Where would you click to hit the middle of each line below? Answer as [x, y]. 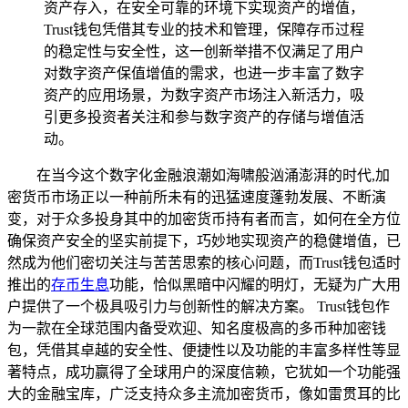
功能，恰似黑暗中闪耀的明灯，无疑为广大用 [255, 284]
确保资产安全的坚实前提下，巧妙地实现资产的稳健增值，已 [204, 240]
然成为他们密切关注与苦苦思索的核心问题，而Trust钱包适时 [204, 262]
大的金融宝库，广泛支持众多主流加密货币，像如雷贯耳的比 [204, 393]
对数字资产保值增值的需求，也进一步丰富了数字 [204, 73]
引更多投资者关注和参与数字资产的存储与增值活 [204, 117]
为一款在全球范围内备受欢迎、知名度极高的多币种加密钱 [197, 328]
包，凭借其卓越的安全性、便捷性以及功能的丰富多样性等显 [204, 350]
